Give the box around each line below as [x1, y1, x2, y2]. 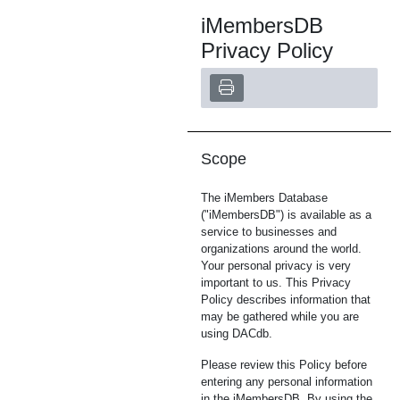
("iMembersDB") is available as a [201, 208, 371, 221]
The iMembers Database [201, 191, 328, 204]
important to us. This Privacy [201, 276, 351, 289]
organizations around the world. [201, 242, 362, 255]
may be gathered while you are [201, 310, 359, 323]
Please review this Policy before [201, 358, 367, 371]
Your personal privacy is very [201, 259, 351, 272]
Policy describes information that [201, 293, 371, 306]
